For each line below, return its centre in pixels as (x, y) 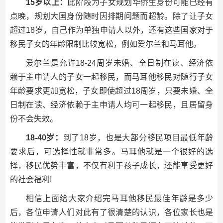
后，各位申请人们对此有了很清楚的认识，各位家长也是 (111, 212)
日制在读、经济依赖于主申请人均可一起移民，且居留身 (111, 105)
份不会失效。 (34, 119)
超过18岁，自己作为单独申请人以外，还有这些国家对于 (111, 30)
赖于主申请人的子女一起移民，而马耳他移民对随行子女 (111, 77)
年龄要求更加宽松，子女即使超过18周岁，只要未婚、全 (111, 91)
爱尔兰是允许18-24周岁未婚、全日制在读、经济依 (119, 63)
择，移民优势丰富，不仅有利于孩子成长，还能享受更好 (111, 166)
